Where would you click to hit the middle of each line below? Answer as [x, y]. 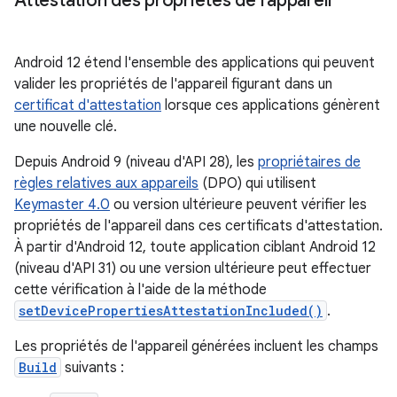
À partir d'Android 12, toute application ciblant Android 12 [195, 247]
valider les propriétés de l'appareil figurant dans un [173, 84]
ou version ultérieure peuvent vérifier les [238, 204]
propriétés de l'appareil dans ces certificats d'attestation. [198, 226]
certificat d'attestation [88, 105]
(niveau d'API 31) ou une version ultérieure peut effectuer [193, 268]
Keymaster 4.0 [62, 204]
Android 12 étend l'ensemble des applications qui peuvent [195, 62]
